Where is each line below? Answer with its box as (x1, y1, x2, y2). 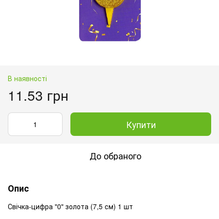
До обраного (89, 149, 141, 162)
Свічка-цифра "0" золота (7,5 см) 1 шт (8, 201, 133, 211)
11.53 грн (8, 85, 68, 105)
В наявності (8, 73, 47, 83)
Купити (126, 117, 156, 131)
